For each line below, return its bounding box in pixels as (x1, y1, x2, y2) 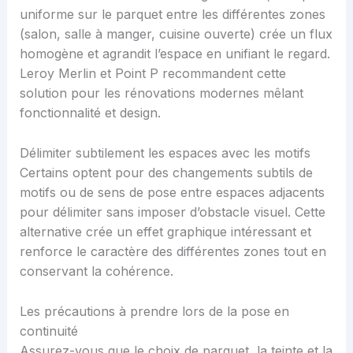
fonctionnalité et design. (19, 105, 161, 121)
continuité (19, 322, 78, 339)
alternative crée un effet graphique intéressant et (19, 224, 311, 240)
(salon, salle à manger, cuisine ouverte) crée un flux (19, 26, 333, 43)
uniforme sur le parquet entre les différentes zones (19, 6, 325, 23)
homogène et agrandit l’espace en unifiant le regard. (19, 46, 330, 62)
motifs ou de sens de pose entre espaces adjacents (19, 184, 325, 201)
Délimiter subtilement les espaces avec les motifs (19, 145, 310, 162)
